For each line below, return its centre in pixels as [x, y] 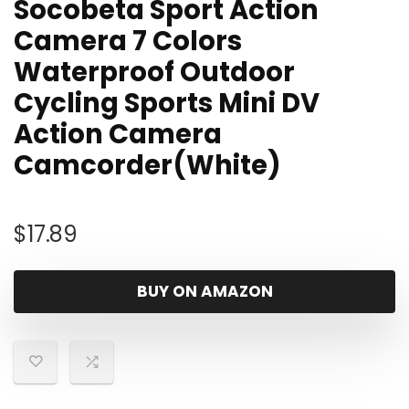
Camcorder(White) [147, 165]
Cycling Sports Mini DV [167, 103]
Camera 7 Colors [128, 41]
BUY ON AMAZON [204, 291]
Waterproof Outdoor [154, 72]
